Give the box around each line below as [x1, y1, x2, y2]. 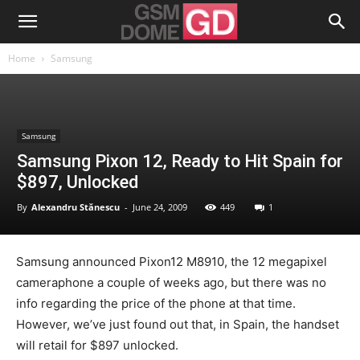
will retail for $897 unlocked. [16, 337, 178, 353]
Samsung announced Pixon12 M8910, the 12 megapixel [16, 254, 327, 269]
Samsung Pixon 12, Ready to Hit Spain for [17, 151, 343, 171]
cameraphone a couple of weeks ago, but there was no [16, 275, 326, 290]
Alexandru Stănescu [31, 201, 120, 213]
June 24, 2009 [133, 201, 187, 213]
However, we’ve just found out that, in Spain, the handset [16, 317, 339, 332]
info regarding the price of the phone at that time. [16, 296, 296, 311]
